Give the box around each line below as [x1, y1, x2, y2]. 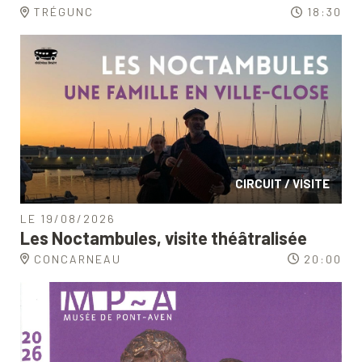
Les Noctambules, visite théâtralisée [20, 226, 307, 248]
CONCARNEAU [33, 251, 121, 266]
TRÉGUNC [33, 5, 94, 19]
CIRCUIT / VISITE [235, 175, 330, 191]
